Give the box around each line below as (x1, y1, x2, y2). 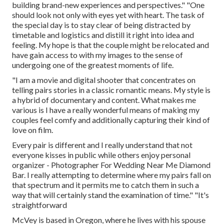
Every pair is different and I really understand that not (12, 140, 192, 150)
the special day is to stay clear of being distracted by (12, 20, 190, 30)
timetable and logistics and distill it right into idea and (12, 30, 194, 40)
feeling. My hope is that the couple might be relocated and (12, 40, 209, 50)
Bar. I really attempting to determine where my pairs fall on (12, 170, 211, 180)
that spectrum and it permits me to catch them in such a (12, 180, 199, 190)
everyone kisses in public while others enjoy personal (12, 150, 190, 160)
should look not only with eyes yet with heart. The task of (12, 10, 204, 20)
